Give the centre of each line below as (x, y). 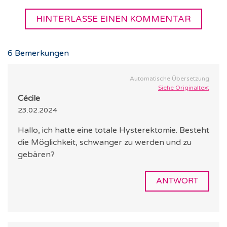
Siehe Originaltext (184, 88)
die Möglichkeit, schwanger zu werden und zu (105, 143)
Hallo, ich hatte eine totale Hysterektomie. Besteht (113, 130)
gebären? (36, 155)
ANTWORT (177, 181)
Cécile (29, 99)
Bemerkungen (41, 53)
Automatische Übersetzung (169, 79)
